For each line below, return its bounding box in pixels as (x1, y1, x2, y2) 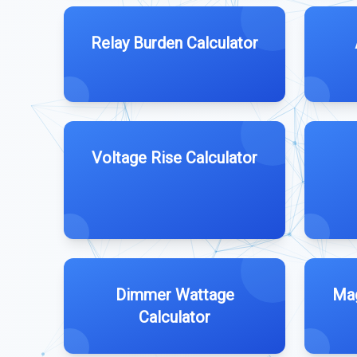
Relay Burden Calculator (91, 33, 258, 53)
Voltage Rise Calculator (92, 148, 257, 167)
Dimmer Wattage (115, 285, 234, 304)
